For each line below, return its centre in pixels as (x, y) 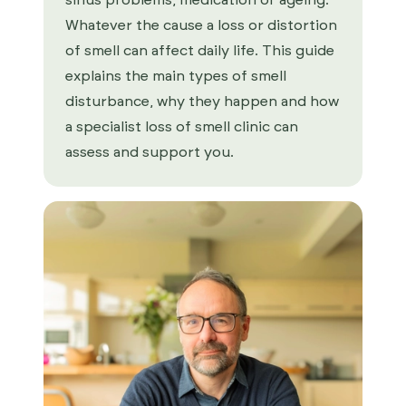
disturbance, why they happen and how (202, 101)
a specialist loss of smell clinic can (182, 127)
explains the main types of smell (176, 76)
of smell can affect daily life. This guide (200, 51)
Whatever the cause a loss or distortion (201, 25)
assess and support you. (151, 152)
